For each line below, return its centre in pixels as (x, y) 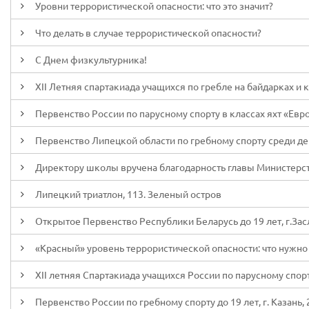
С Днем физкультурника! (91, 59)
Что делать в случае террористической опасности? (148, 32)
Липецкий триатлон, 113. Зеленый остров (128, 194)
